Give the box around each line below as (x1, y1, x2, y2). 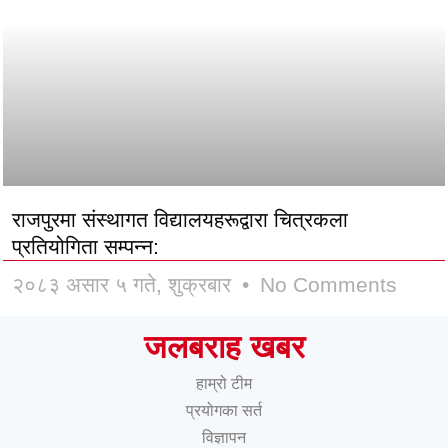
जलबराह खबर (143, 329, 305, 365)
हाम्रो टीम (196, 375, 252, 392)
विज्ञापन (202, 429, 246, 446)
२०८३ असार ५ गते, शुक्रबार (12, 273, 237, 296)
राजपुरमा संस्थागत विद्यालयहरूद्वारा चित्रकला (12, 208, 348, 231)
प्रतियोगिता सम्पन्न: (12, 235, 159, 258)
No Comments (254, 273, 397, 296)
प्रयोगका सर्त (186, 402, 262, 419)
